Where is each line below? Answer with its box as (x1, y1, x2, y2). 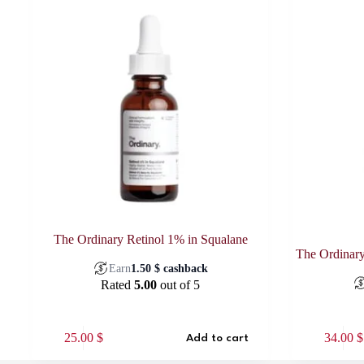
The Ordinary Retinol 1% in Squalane (53, 232, 248, 247)
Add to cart (186, 331, 249, 344)
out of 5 (157, 278, 201, 292)
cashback (160, 262, 209, 275)
